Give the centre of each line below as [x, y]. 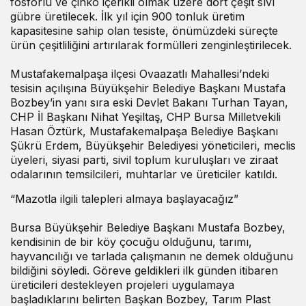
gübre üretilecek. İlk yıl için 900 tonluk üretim [127, 16]
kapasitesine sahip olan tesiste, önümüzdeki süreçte [144, 30]
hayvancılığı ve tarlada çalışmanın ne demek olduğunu [152, 256]
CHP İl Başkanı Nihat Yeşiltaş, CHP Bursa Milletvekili [145, 116]
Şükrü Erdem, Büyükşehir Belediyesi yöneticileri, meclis [153, 145]
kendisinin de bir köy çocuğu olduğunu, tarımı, [131, 241]
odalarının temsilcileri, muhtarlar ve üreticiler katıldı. [144, 174]
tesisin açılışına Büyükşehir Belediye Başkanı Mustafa [148, 88]
